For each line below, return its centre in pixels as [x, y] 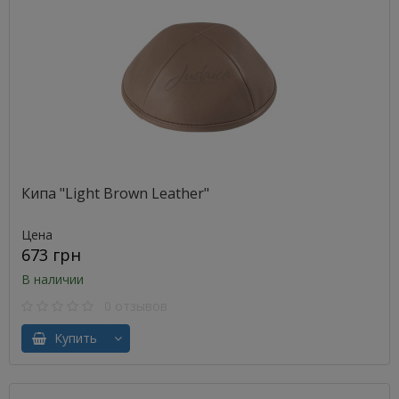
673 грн [51, 255]
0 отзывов [130, 306]
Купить [72, 338]
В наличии [53, 279]
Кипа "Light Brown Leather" [115, 193]
